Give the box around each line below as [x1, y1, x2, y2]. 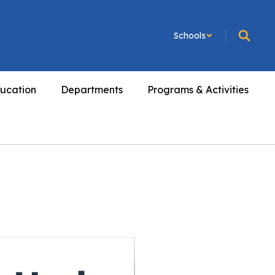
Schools [174, 30, 206, 41]
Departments [60, 83, 123, 96]
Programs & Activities [147, 83, 249, 96]
